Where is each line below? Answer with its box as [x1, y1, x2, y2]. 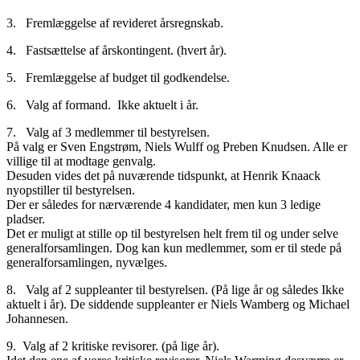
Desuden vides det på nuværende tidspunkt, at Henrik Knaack [6, 169, 321, 183]
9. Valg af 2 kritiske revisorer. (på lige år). [6, 339, 219, 354]
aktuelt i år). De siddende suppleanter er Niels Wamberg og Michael [6, 297, 350, 312]
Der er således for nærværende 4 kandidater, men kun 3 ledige [6, 198, 321, 212]
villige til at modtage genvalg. [6, 154, 156, 169]
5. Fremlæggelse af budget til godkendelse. [6, 71, 230, 85]
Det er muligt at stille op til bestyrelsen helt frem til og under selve [6, 227, 338, 241]
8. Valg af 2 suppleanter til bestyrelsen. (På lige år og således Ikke [6, 283, 344, 297]
